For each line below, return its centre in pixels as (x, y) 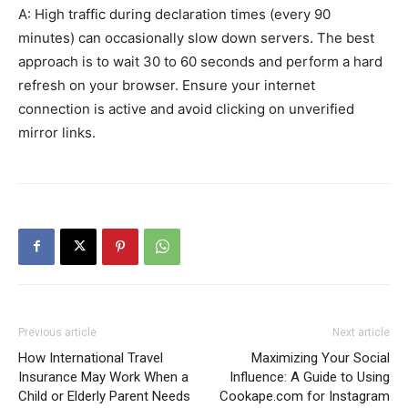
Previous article (57, 332)
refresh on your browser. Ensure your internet (167, 85)
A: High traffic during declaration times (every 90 (174, 14)
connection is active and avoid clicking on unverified (186, 108)
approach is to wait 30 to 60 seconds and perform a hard (200, 61)
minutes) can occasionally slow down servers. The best (196, 37)
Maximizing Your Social (321, 357)
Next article (361, 332)
